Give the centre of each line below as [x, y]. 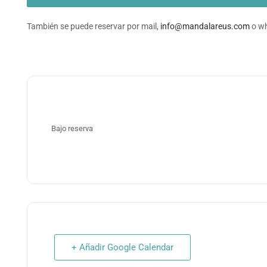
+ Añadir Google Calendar [122, 247]
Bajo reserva [72, 128]
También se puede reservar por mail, [94, 26]
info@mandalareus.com [205, 26]
